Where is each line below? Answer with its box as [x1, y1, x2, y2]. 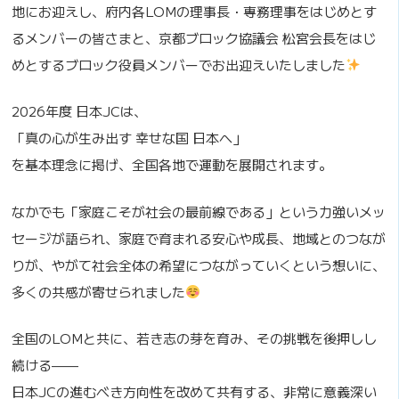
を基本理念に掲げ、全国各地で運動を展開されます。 [12, 155, 333, 175]
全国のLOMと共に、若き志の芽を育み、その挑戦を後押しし [12, 329, 378, 348]
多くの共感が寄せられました [12, 281, 186, 301]
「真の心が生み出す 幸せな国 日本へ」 [12, 128, 247, 148]
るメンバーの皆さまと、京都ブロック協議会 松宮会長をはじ [12, 28, 377, 47]
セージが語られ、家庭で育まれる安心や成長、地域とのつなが [12, 228, 387, 248]
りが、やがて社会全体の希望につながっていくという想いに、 [12, 255, 387, 274]
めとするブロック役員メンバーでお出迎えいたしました [12, 54, 346, 74]
